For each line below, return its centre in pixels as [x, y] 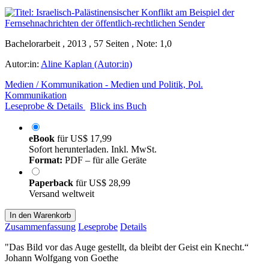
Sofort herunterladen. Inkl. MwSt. [93, 149]
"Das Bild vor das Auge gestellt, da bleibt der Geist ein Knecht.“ [127, 247]
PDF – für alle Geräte [104, 160]
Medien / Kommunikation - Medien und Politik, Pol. [104, 84]
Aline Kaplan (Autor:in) [86, 64]
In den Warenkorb [40, 215]
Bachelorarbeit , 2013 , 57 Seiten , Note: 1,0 [88, 43]
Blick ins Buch [118, 106]
